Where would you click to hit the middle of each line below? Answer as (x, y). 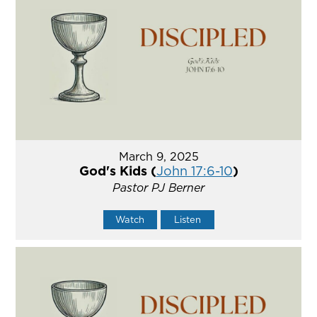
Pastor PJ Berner (158, 188)
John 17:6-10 (194, 171)
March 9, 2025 (158, 157)
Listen (187, 220)
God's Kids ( (117, 171)
